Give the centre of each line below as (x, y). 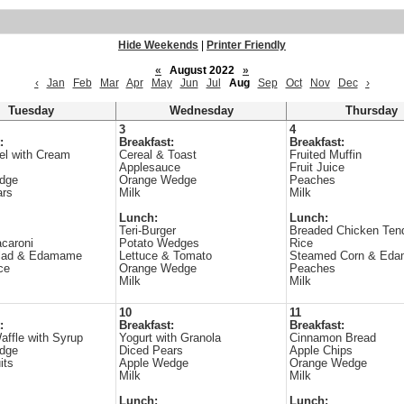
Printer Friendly (246, 45)
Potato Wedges (159, 243)
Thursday (372, 111)
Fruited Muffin (326, 155)
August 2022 (202, 70)
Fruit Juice (317, 168)
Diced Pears (151, 351)
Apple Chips (321, 351)
